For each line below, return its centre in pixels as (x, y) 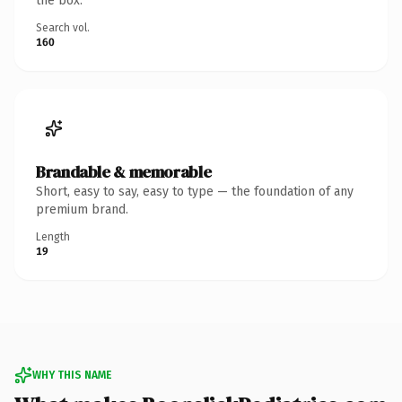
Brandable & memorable (124, 171)
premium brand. (82, 209)
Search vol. (63, 27)
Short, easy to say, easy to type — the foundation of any (195, 191)
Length (53, 236)
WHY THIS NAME (72, 375)
